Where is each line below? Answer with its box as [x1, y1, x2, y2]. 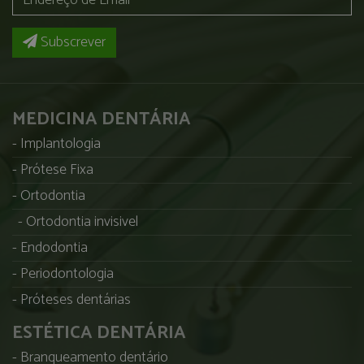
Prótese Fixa [20, 157, 93, 182]
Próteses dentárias [20, 287, 131, 312]
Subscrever [37, 29, 106, 54]
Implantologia [20, 131, 101, 156]
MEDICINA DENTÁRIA [12, 104, 191, 134]
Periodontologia [20, 261, 114, 286]
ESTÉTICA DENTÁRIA [12, 318, 186, 348]
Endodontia [20, 235, 88, 260]
